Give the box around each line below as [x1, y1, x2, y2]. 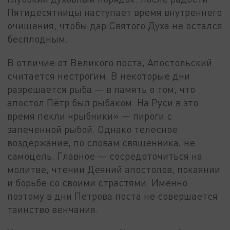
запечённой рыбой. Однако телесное [7, 123, 178, 136]
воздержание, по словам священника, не [7, 137, 196, 149]
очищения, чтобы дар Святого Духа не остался [7, 20, 223, 32]
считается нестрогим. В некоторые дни [7, 70, 190, 82]
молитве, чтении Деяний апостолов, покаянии [7, 163, 221, 176]
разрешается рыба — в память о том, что [7, 83, 196, 95]
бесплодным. [7, 33, 68, 45]
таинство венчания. [7, 203, 99, 216]
